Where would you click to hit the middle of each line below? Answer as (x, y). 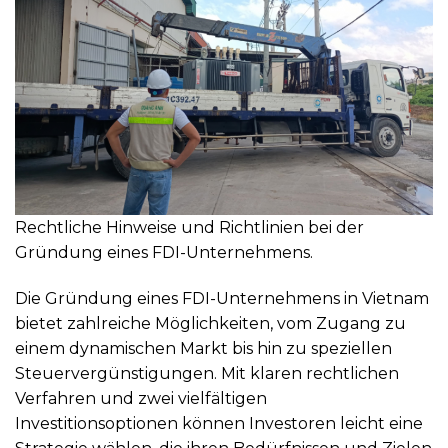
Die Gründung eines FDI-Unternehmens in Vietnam (222, 298)
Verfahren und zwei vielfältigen (141, 398)
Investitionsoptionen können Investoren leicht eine (219, 423)
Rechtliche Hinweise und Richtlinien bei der (189, 227)
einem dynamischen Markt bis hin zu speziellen (203, 348)
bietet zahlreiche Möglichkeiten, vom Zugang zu (210, 323)
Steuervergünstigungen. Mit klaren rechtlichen (207, 373)
